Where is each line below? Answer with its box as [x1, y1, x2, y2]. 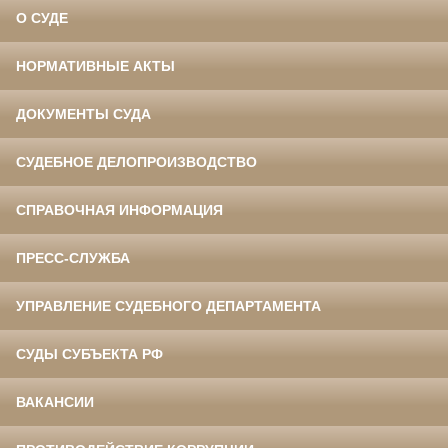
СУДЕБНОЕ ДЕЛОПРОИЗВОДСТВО [16, 153, 257, 170]
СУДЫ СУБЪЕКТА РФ [16, 345, 163, 362]
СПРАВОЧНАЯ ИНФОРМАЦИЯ [16, 201, 223, 218]
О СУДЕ [16, 9, 68, 26]
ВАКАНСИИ [16, 393, 94, 410]
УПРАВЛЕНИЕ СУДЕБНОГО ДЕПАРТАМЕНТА [16, 297, 321, 314]
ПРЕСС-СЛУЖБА [16, 249, 130, 266]
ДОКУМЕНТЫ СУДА [16, 105, 151, 122]
